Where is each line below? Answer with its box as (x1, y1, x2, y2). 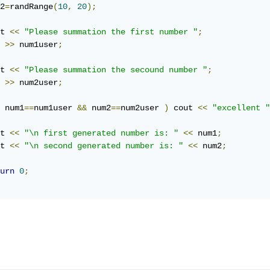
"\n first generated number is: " (24, 128, 178, 139)
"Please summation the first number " (24, 27, 198, 37)
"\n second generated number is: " (24, 141, 183, 151)
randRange (10, 2, 53, 12)
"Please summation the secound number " (24, 65, 207, 75)
